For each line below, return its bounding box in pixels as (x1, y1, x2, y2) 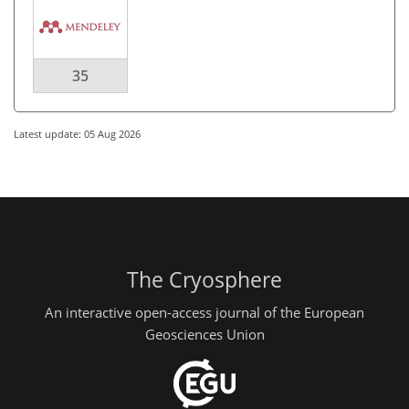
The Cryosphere (127, 266, 282, 294)
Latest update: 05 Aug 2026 (14, 127, 141, 141)
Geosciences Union (144, 324, 265, 343)
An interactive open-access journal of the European (45, 302, 364, 321)
